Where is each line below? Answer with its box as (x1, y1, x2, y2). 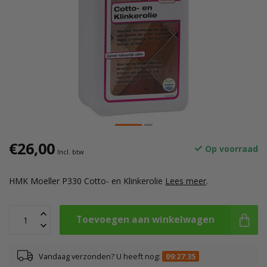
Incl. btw (57, 147, 84, 156)
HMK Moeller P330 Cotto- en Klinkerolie (9, 175, 165, 187)
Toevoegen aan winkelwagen (76, 213, 215, 226)
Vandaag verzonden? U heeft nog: (39, 250, 162, 262)
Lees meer (165, 175, 206, 187)
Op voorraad (203, 143, 258, 154)
